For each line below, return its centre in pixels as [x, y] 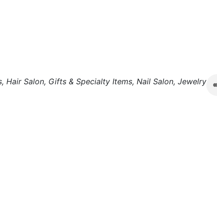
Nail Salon [155, 81]
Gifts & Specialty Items [90, 81]
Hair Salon [25, 81]
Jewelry [192, 81]
